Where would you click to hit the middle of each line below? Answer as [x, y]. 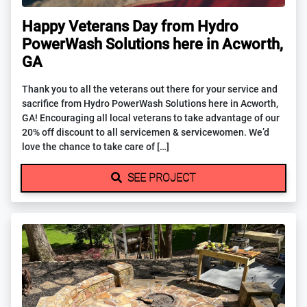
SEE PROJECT [160, 178]
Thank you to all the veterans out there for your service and [150, 89]
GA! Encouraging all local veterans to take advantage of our [151, 118]
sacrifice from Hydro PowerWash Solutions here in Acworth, [150, 104]
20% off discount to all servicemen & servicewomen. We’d [146, 133]
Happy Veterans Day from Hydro [130, 26]
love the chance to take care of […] [96, 147]
